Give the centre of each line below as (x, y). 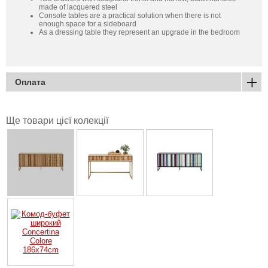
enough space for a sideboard (88, 24)
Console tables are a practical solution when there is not (130, 15)
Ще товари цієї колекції (57, 120)
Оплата (30, 82)
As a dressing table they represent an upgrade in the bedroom (139, 32)
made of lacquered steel (78, 7)
